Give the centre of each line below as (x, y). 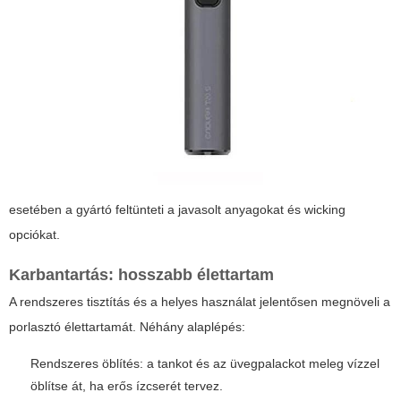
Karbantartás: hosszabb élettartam (141, 275)
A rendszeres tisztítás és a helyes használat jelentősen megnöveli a (200, 302)
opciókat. (34, 235)
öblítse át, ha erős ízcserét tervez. (127, 386)
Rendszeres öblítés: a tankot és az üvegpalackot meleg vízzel (205, 364)
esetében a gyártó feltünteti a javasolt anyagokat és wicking (177, 210)
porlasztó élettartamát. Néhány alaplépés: (127, 327)
